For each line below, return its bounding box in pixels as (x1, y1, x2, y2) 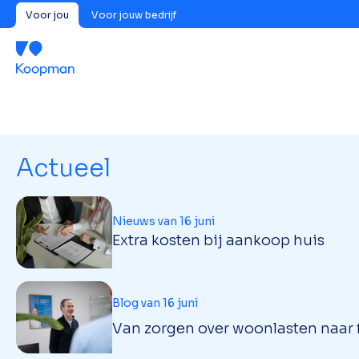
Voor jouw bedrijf (91, 9, 176, 21)
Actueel (16, 153, 111, 184)
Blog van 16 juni (112, 296, 198, 310)
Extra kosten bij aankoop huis (112, 232, 325, 249)
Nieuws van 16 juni (112, 214, 215, 228)
